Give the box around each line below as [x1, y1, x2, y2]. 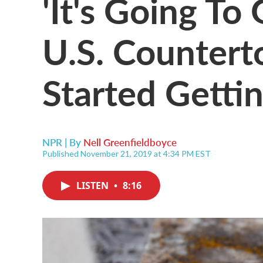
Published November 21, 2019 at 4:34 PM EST [42, 149, 211, 159]
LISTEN [76, 179, 111, 192]
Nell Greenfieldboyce [83, 135, 177, 149]
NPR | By [42, 135, 83, 149]
